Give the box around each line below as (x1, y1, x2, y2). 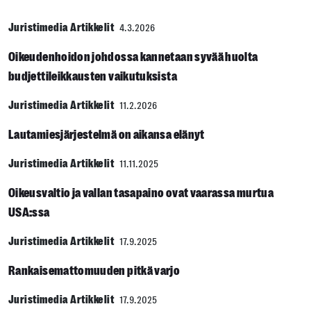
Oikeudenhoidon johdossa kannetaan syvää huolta (8, 50, 258, 64)
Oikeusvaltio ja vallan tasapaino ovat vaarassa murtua (8, 186, 274, 200)
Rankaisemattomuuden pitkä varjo (8, 264, 180, 278)
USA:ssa (8, 205, 50, 219)
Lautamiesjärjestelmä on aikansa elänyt (8, 128, 205, 142)
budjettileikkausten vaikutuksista (8, 69, 179, 83)
